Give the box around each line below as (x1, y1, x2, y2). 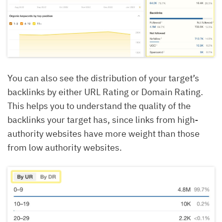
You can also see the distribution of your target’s (7, 72, 199, 84)
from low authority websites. (7, 141, 122, 153)
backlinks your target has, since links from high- (7, 113, 198, 125)
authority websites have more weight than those (7, 127, 200, 139)
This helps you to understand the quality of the (7, 100, 191, 111)
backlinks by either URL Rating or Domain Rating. (7, 86, 203, 98)
